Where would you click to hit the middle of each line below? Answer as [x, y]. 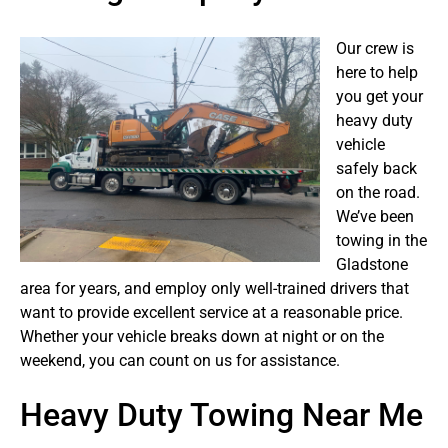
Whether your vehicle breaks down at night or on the [202, 337]
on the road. [378, 193]
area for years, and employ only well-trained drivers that [214, 289]
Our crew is [375, 49]
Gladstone [372, 265]
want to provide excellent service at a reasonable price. [211, 313]
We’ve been [375, 217]
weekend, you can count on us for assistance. [180, 361]
